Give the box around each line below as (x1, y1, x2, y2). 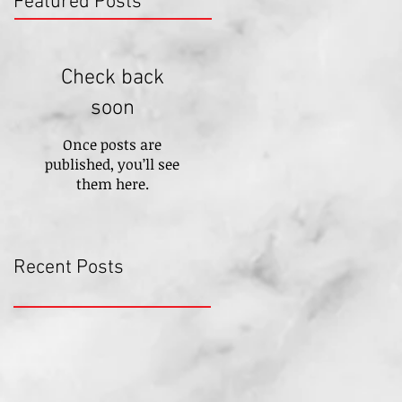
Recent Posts (13, 256, 124, 280)
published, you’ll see (45, 154, 179, 174)
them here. (75, 174, 149, 194)
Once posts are (63, 135, 162, 154)
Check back (60, 66, 164, 91)
